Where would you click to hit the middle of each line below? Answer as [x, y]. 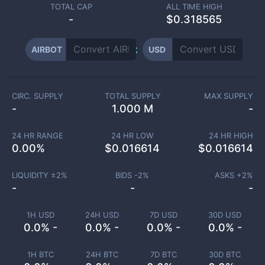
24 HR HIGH [231, 135]
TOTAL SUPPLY [132, 96]
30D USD [225, 215]
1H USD [40, 215]
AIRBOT [46, 49]
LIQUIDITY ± [34, 175]
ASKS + [228, 175]
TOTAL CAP [71, 7]
